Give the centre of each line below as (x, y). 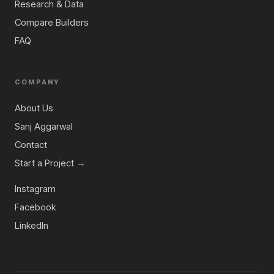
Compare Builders (52, 23)
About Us (34, 108)
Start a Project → (50, 163)
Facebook (35, 207)
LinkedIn (31, 226)
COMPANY (38, 82)
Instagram (35, 189)
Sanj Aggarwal (44, 127)
